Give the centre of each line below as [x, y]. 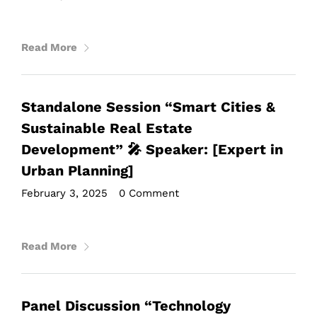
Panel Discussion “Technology [126, 306]
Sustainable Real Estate [107, 128]
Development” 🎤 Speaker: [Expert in [152, 149]
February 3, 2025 [64, 193]
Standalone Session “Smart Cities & [148, 107]
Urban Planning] [77, 171]
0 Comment [149, 193]
